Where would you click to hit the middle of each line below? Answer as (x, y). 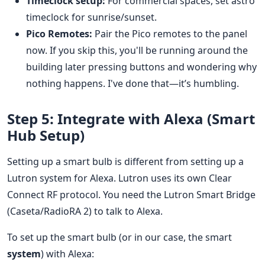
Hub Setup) (46, 135)
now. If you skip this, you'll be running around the (137, 50)
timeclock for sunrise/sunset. (91, 17)
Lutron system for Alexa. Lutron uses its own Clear (119, 178)
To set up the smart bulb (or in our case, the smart (119, 237)
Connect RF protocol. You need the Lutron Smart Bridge (131, 194)
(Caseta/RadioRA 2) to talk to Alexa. (85, 211)
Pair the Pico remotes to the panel (170, 33)
